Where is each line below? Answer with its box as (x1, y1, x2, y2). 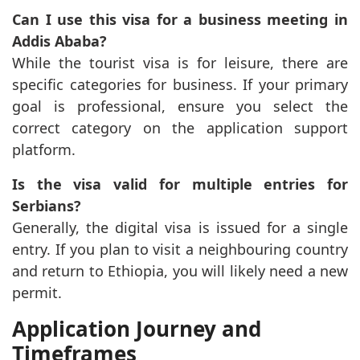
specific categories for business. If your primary (12, 74, 348, 94)
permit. (12, 282, 62, 302)
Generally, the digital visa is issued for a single (12, 217, 348, 237)
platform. (12, 139, 76, 159)
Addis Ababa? (12, 31, 107, 51)
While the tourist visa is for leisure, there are (12, 52, 348, 72)
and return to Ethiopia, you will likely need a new (12, 260, 348, 280)
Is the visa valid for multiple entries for (12, 174, 348, 194)
